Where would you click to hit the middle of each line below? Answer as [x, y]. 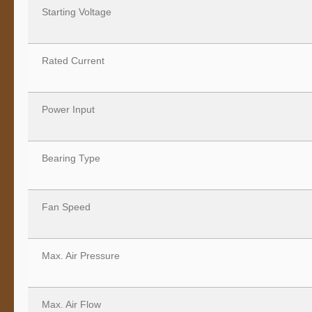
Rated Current [70, 60]
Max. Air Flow [69, 304]
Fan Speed [63, 206]
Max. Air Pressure [78, 255]
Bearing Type [68, 158]
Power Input [65, 109]
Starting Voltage [74, 11]
